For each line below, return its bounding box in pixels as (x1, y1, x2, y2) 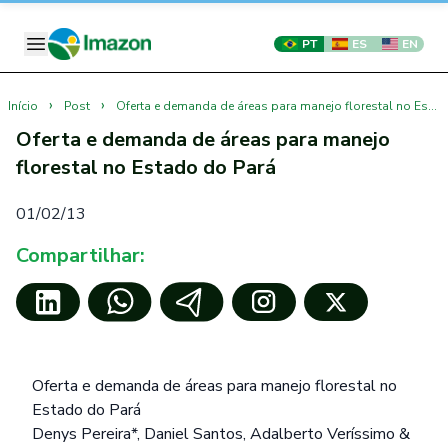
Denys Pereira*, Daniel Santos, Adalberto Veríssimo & (32, 423, 410, 445)
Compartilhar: (16, 242, 145, 269)
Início (8, 98, 38, 114)
